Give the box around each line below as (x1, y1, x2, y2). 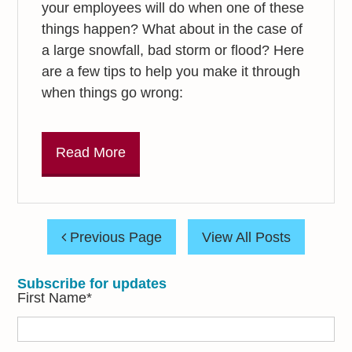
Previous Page (66, 229, 162, 245)
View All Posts (202, 229, 291, 245)
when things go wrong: (42, 85, 184, 101)
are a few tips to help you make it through (42, 64, 301, 80)
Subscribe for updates (17, 275, 167, 291)
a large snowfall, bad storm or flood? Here (42, 42, 305, 59)
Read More (56, 145, 126, 161)
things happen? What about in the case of (42, 21, 303, 38)
